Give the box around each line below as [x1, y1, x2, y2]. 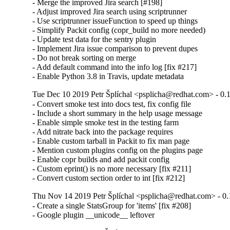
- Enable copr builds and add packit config [32, 155, 170, 164]
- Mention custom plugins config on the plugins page [32, 146, 203, 155]
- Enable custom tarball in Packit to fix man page [32, 137, 190, 146]
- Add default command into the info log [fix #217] [32, 63, 197, 72]
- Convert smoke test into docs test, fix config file [32, 100, 191, 109]
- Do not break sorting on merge [32, 53, 137, 63]
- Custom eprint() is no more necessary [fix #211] [32, 164, 191, 174]
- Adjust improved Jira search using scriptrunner [32, 7, 187, 16]
